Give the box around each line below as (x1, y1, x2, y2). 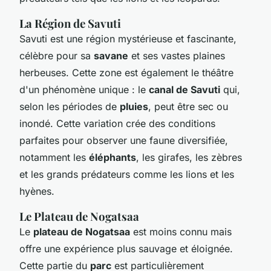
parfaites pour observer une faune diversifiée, (19, 134, 228, 146)
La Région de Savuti (19, 15, 121, 31)
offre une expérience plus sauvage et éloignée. (19, 242, 233, 255)
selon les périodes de (19, 100, 120, 113)
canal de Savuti (149, 83, 220, 96)
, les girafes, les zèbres (136, 151, 242, 163)
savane (94, 49, 128, 62)
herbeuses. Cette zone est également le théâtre (19, 66, 233, 79)
